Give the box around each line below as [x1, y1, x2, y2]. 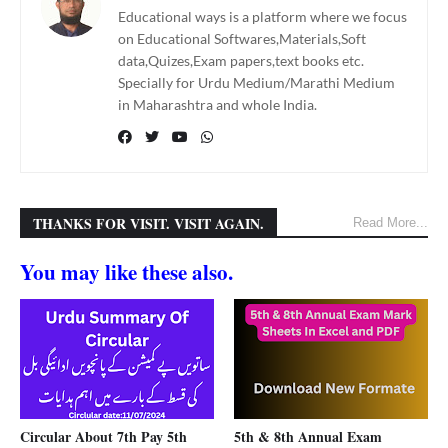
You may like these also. [20, 257, 233, 287]
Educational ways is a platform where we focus [118, 8, 407, 25]
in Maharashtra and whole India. [118, 96, 317, 113]
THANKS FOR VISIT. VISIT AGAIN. [33, 213, 264, 234]
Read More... [353, 215, 428, 230]
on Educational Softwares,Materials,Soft [118, 30, 366, 47]
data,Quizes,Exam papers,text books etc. [118, 52, 364, 69]
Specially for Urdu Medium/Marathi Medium [118, 74, 395, 91]
